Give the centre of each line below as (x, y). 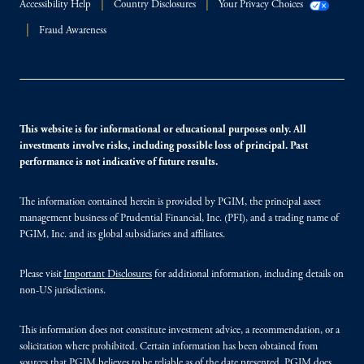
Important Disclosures (108, 275)
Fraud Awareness (73, 31)
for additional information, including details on (248, 275)
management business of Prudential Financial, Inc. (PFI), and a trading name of (179, 219)
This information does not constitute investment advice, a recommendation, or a (180, 331)
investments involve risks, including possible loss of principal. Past (164, 147)
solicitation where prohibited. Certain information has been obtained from (169, 347)
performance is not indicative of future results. (119, 163)
